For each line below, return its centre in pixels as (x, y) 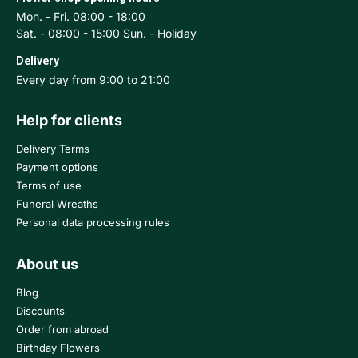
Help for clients (69, 121)
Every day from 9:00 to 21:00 (93, 80)
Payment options (57, 167)
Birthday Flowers (58, 348)
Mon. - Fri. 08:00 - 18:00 (81, 17)
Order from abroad (62, 330)
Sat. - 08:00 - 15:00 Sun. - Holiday (106, 34)
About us (47, 265)
